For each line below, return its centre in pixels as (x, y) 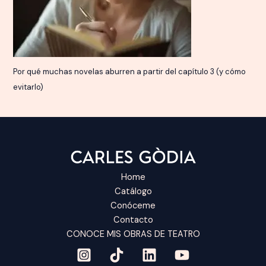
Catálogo (133, 192)
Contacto (133, 220)
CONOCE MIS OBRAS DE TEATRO (133, 235)
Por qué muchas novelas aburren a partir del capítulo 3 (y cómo (130, 72)
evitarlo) (28, 87)
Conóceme (133, 206)
